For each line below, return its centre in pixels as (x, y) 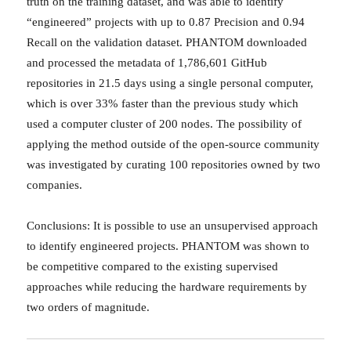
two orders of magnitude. (89, 308)
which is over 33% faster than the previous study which (163, 104)
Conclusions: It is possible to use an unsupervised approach (173, 226)
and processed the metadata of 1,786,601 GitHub (147, 63)
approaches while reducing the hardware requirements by (167, 287)
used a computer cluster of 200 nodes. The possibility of (165, 124)
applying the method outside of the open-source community (174, 145)
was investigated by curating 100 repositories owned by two (174, 165)
